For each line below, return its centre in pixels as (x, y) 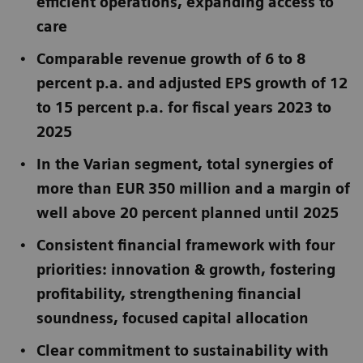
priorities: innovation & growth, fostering (186, 269)
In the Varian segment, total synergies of (185, 164)
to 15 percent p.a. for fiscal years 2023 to (184, 107)
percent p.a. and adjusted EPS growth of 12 (192, 83)
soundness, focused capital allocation (173, 318)
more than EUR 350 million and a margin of (193, 188)
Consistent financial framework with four (186, 245)
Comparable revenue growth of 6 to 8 (171, 59)
